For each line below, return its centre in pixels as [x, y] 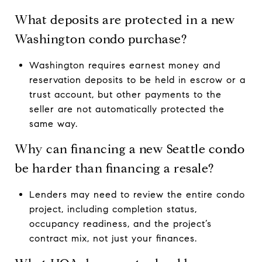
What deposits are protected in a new [125, 20]
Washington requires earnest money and [125, 65]
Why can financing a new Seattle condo [130, 149]
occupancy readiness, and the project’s [120, 223]
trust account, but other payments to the [125, 94]
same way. [53, 123]
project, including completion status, [113, 209]
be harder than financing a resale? [114, 168]
